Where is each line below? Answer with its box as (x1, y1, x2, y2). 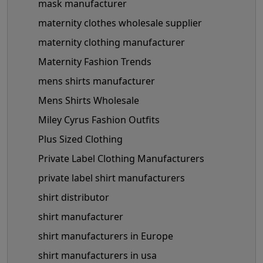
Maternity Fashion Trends (38, 55, 151, 68)
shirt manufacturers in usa (38, 248, 157, 262)
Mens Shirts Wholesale (38, 93, 139, 107)
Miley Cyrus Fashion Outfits (38, 113, 160, 126)
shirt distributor (38, 190, 109, 204)
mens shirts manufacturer (38, 74, 155, 87)
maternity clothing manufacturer (38, 35, 185, 49)
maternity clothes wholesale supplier (38, 16, 202, 29)
